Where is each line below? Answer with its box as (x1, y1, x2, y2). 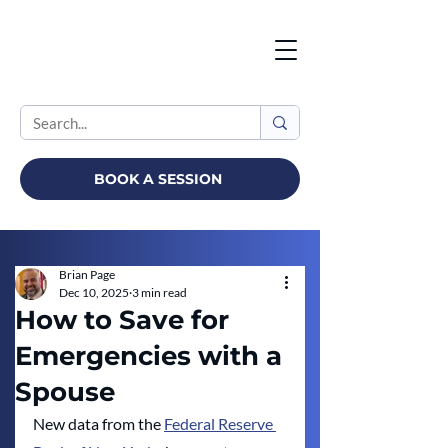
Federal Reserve (164, 414, 276, 433)
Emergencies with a (15, 340, 282, 372)
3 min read (132, 285, 187, 300)
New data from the (33, 414, 164, 433)
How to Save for (15, 304, 229, 336)
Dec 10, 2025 (59, 285, 129, 300)
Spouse (15, 376, 115, 408)
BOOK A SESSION (94, 170, 223, 188)
